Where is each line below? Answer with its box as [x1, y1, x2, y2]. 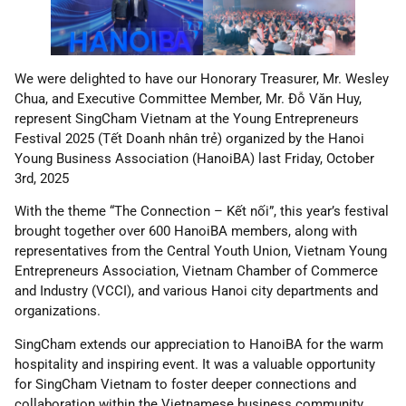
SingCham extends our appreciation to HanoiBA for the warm [14, 335, 383, 353]
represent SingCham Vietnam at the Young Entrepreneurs [14, 110, 359, 127]
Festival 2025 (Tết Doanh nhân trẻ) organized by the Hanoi [14, 130, 364, 147]
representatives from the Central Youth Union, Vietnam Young [14, 243, 387, 260]
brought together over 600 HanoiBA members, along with [14, 223, 357, 240]
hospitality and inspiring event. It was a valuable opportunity [14, 355, 375, 372]
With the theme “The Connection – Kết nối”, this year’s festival [14, 203, 389, 220]
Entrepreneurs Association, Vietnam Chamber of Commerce [14, 263, 378, 280]
